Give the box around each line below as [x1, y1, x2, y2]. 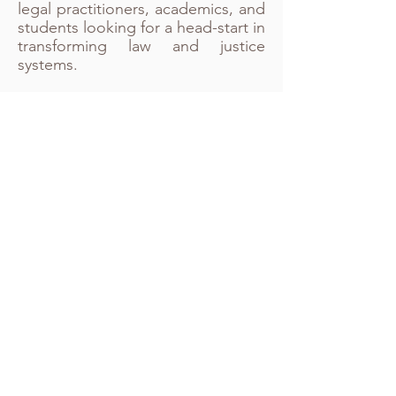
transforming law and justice [18, 36, 265, 56]
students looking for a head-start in [18, 18, 265, 37]
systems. [18, 55, 82, 74]
